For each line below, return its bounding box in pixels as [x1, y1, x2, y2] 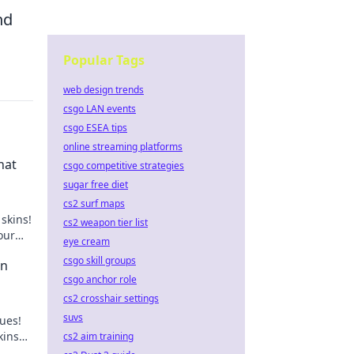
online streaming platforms [63, 140, 183, 153]
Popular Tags [63, 51, 145, 69]
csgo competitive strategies [63, 159, 184, 172]
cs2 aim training [63, 330, 134, 343]
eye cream [63, 235, 110, 248]
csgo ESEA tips [63, 121, 127, 134]
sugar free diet [63, 178, 128, 191]
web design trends [63, 83, 144, 96]
